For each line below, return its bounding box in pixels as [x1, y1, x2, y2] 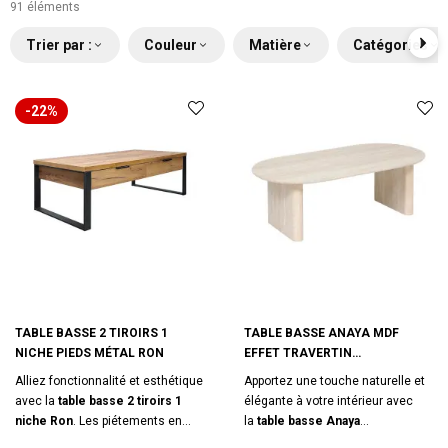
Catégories [353, 37, 428, 53]
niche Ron [15, 414, 73, 428]
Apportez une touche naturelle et [244, 374, 425, 388]
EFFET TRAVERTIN [244, 346, 352, 360]
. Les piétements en [73, 414, 182, 428]
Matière [249, 37, 301, 53]
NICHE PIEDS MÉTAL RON [15, 346, 164, 360]
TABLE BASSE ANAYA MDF [244, 326, 399, 340]
